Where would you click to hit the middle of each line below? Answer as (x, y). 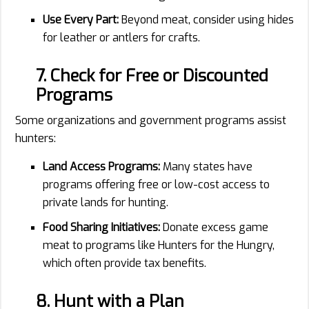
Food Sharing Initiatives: (101, 227)
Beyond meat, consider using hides (206, 19)
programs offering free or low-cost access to (156, 184)
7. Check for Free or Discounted (152, 76)
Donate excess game (214, 227)
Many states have (206, 166)
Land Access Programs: (101, 166)
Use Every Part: (81, 19)
